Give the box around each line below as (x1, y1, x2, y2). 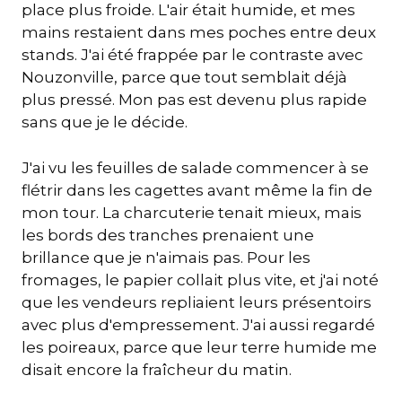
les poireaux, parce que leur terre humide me (22, 337, 377, 356)
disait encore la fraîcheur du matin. (22, 360, 292, 379)
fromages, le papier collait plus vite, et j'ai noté (22, 270, 379, 289)
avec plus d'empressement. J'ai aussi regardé (22, 315, 375, 334)
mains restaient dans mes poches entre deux (22, 23, 376, 42)
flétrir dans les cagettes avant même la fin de (22, 180, 372, 199)
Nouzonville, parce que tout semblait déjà (22, 68, 347, 87)
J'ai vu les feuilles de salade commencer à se (22, 158, 369, 177)
